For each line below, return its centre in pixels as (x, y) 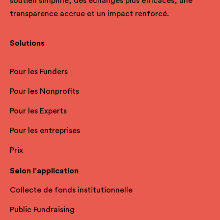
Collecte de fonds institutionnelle (71, 190)
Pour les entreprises (45, 131)
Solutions (27, 43)
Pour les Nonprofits (44, 91)
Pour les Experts (38, 111)
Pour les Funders (39, 72)
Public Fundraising (42, 210)
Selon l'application (44, 171)
